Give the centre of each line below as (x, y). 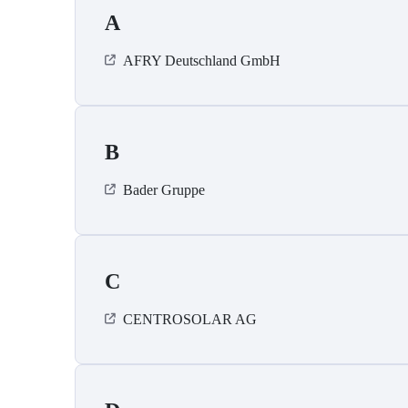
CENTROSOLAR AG (190, 320)
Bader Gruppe (164, 190)
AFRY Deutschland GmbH (202, 61)
